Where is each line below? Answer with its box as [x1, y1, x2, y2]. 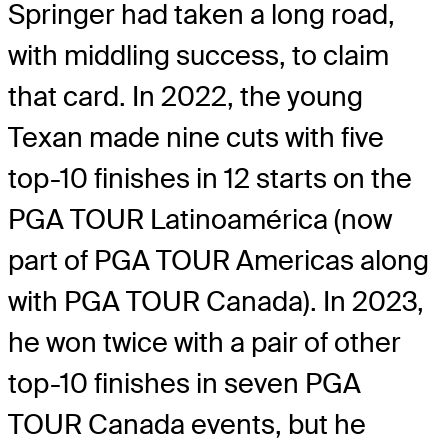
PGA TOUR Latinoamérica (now [8, 201, 392, 237]
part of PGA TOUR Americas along [8, 242, 429, 278]
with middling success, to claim [8, 37, 389, 73]
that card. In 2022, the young [8, 78, 363, 114]
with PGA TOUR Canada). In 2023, [8, 283, 424, 319]
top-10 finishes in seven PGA [8, 365, 361, 401]
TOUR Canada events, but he [8, 406, 366, 442]
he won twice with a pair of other [8, 324, 401, 360]
